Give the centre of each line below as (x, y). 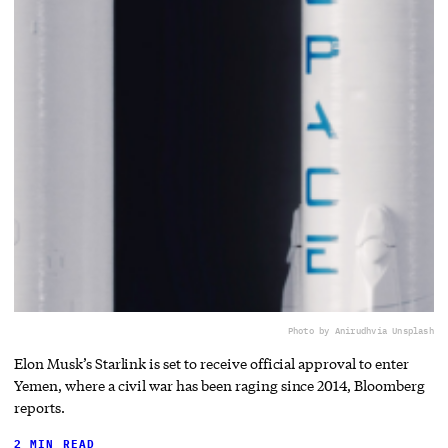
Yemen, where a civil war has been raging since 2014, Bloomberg (219, 385)
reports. (39, 407)
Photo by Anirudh (329, 330)
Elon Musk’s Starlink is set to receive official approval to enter (211, 363)
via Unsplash (402, 330)
